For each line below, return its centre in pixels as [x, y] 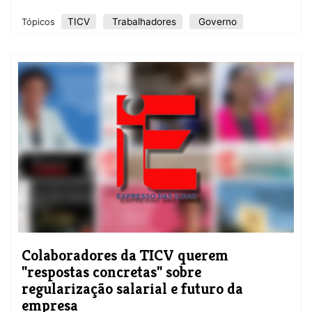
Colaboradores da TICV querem [125, 255]
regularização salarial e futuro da [132, 289]
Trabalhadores [143, 22]
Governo [216, 22]
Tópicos [40, 22]
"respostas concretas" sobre [111, 272]
